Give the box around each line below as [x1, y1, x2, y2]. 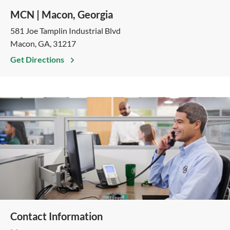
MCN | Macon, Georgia [10, 8, 113, 21]
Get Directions [10, 54, 66, 64]
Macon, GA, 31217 [10, 39, 76, 48]
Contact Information [10, 210, 103, 222]
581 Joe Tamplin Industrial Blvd [10, 26, 121, 35]
